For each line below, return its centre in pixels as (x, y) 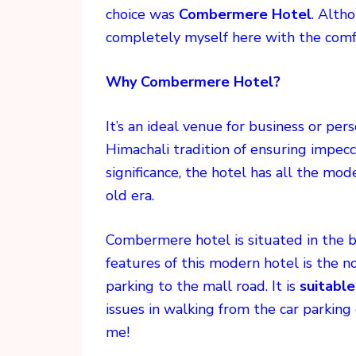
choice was (142, 15)
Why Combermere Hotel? (193, 82)
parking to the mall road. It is (203, 286)
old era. (130, 196)
